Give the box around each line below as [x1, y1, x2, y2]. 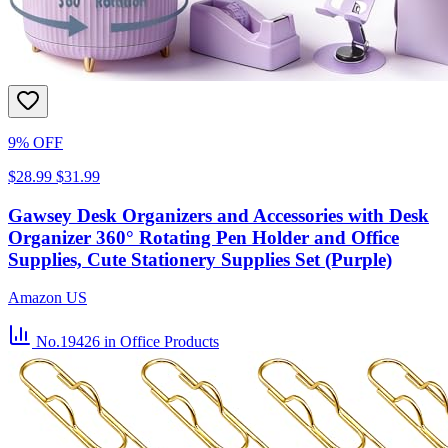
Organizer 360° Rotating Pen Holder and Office [8, 226, 399, 248]
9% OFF [8, 133, 63, 151]
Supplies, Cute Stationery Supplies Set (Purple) [8, 248, 392, 270]
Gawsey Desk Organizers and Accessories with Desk [8, 204, 429, 226]
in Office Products [104, 333, 219, 351]
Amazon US [8, 289, 87, 307]
